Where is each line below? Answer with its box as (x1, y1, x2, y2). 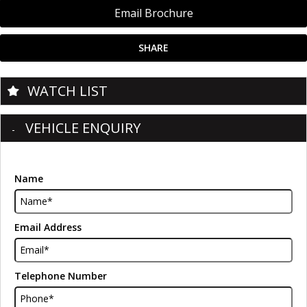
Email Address (14, 220, 82, 234)
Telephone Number (14, 269, 107, 282)
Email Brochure (114, 5, 193, 21)
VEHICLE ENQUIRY (25, 118, 140, 137)
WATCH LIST (27, 81, 108, 100)
